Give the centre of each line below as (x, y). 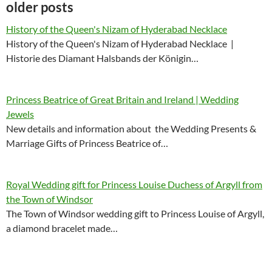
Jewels (20, 114)
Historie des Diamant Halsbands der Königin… (102, 58)
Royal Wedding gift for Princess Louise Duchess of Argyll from (134, 185)
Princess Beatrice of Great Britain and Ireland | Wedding (122, 100)
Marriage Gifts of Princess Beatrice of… (87, 143)
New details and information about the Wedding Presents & (131, 129)
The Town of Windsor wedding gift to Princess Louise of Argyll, (135, 214)
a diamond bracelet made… (62, 228)
